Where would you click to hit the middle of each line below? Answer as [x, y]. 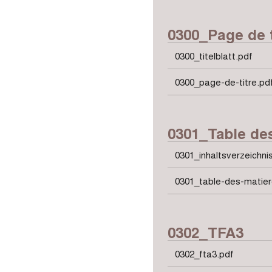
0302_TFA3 [206, 232]
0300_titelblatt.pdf [214, 56]
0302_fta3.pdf [204, 253]
